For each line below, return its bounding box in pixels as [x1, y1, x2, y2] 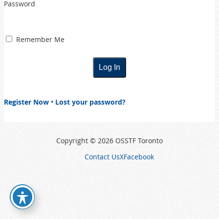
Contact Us [85, 152, 120, 161]
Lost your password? [55, 97, 126, 107]
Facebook [124, 152, 154, 161]
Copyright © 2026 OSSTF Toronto [56, 135, 163, 145]
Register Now [4, 97, 49, 107]
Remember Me [14, 34, 65, 44]
